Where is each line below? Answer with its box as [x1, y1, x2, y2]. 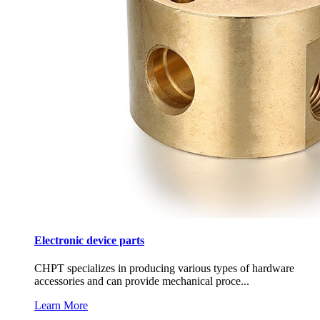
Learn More [34, 299, 88, 311]
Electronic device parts [34, 234, 144, 246]
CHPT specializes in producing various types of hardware [34, 261, 294, 274]
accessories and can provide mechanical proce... [34, 274, 249, 287]
